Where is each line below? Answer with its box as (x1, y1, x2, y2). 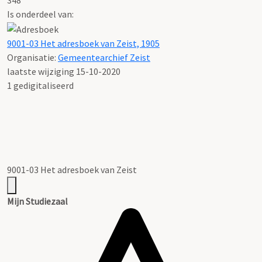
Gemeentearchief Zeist (58, 51, 150, 63)
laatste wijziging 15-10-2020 (7, 65, 120, 77)
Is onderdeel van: (7, 8, 74, 20)
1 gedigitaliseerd (7, 79, 74, 91)
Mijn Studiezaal (7, 195, 68, 207)
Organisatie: (7, 51, 58, 63)
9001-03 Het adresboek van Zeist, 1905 (7, 37, 160, 49)
